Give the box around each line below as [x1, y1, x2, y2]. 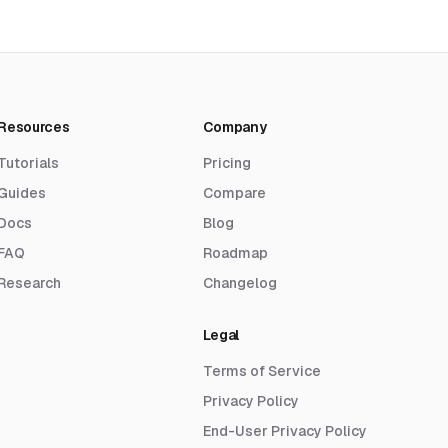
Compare [202, 184, 266, 203]
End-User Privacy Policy [202, 422, 367, 441]
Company [202, 118, 267, 137]
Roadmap [202, 244, 268, 263]
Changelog [202, 274, 277, 293]
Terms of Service [202, 362, 321, 381]
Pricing [202, 154, 251, 173]
